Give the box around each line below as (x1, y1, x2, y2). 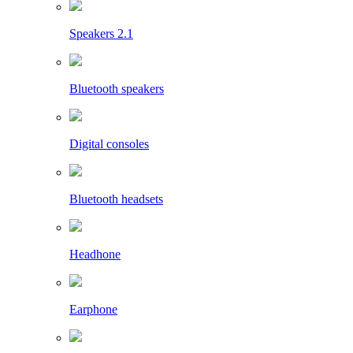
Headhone (69, 247, 121, 262)
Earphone (69, 303, 117, 317)
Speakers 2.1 (69, 27, 133, 41)
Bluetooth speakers (69, 82, 164, 96)
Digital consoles (69, 137, 149, 151)
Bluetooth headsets (69, 192, 163, 206)
